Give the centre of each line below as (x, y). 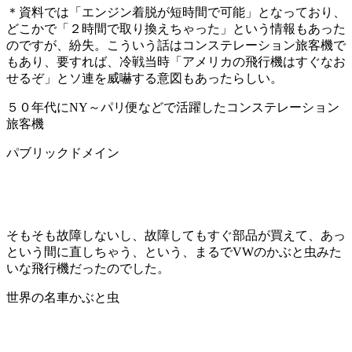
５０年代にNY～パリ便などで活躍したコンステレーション (173, 108)
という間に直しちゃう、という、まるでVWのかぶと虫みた (174, 252)
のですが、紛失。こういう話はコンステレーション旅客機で (176, 46)
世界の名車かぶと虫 (63, 298)
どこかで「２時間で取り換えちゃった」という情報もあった (176, 29)
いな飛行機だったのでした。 (88, 269)
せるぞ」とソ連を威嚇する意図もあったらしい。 (145, 79)
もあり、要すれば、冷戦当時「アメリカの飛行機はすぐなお (176, 62)
